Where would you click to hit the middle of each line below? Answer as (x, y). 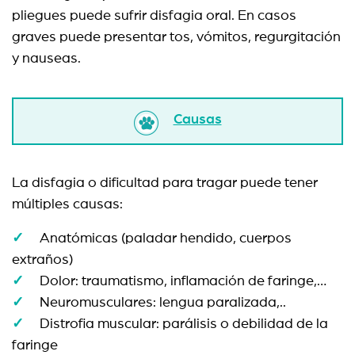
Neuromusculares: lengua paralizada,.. (163, 303)
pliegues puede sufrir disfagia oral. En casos (154, 16)
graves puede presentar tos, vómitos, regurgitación (176, 37)
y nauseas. (46, 59)
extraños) (42, 260)
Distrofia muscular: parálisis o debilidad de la (184, 324)
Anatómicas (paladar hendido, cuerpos (166, 239)
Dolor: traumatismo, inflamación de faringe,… (183, 281)
